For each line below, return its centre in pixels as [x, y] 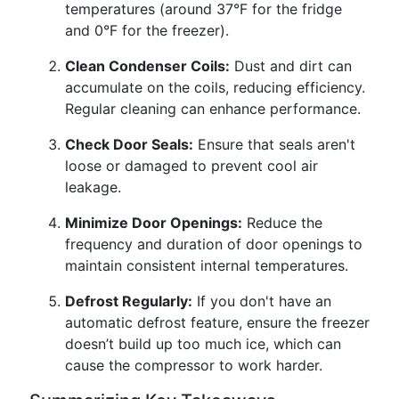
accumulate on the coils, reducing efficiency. [215, 87]
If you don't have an [262, 301]
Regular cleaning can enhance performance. [213, 109]
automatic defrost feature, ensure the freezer [217, 322]
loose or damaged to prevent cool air [191, 166]
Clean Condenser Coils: [147, 66]
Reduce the [282, 223]
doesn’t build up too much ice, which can [203, 344]
